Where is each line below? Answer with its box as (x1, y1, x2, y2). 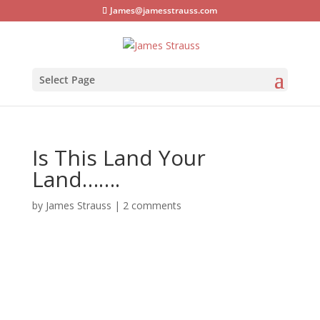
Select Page (39, 72, 95, 86)
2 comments (122, 198, 181, 212)
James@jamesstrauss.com (110, 4, 218, 16)
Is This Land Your (31, 142, 206, 172)
